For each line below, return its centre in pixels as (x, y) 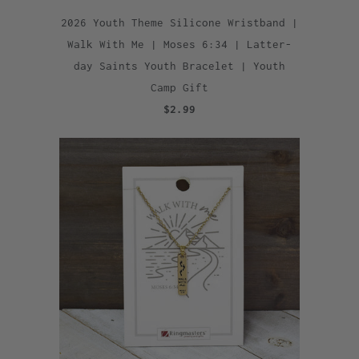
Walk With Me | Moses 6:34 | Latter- (179, 44)
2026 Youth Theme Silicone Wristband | (179, 22)
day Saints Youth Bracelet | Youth (179, 65)
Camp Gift (179, 87)
